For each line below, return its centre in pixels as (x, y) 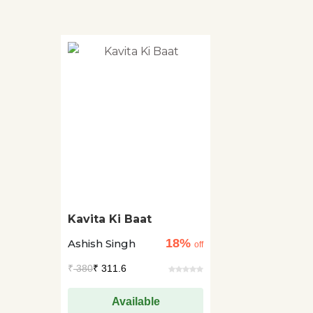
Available (136, 301)
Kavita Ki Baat (110, 219)
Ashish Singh (102, 243)
